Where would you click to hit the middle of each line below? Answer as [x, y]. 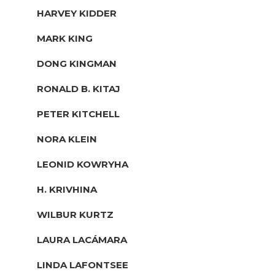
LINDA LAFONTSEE [83, 265]
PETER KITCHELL [78, 114]
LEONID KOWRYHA [83, 164]
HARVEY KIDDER [77, 13]
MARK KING [65, 38]
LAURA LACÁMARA [82, 239]
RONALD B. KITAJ [79, 88]
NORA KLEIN [67, 139]
